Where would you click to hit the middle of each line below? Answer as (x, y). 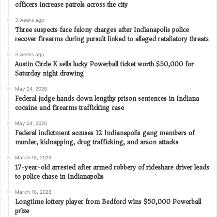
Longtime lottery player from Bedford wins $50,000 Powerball (108, 201)
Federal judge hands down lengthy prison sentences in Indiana (107, 98)
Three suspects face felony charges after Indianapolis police (102, 30)
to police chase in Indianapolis (59, 176)
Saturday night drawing (49, 73)
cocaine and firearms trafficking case (70, 108)
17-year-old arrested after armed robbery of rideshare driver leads (112, 167)
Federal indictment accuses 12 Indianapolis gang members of (105, 133)
